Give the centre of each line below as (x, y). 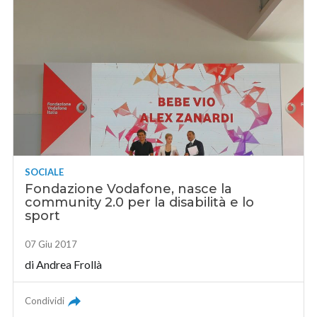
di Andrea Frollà (64, 265)
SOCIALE (45, 172)
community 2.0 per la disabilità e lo (140, 203)
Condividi (45, 301)
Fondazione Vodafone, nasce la (129, 189)
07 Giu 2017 (51, 244)
